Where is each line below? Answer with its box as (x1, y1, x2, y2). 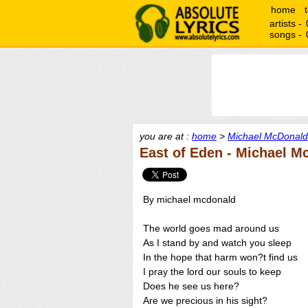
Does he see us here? (143, 280, 239, 291)
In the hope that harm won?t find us (143, 252, 298, 263)
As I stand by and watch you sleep (143, 237, 291, 248)
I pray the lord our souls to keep (143, 266, 281, 277)
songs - (269, 29, 305, 40)
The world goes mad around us (143, 223, 279, 234)
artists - (269, 18, 305, 29)
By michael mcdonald (143, 194, 236, 205)
